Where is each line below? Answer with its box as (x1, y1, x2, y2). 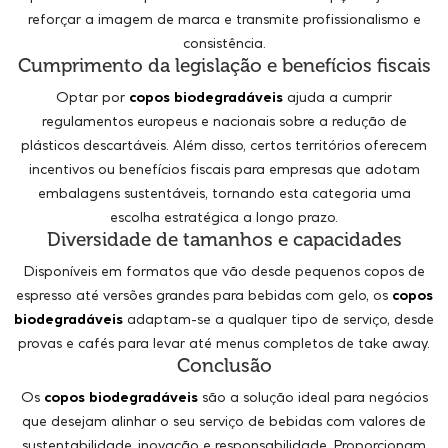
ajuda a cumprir (283, 88, 392, 106)
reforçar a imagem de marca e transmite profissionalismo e (27, 10, 421, 28)
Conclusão (176, 354, 272, 377)
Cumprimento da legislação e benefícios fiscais (17, 54, 431, 77)
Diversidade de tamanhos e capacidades (46, 228, 402, 251)
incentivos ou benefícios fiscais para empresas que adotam (28, 160, 420, 178)
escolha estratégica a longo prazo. (110, 208, 338, 226)
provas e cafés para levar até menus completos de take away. (18, 334, 430, 352)
